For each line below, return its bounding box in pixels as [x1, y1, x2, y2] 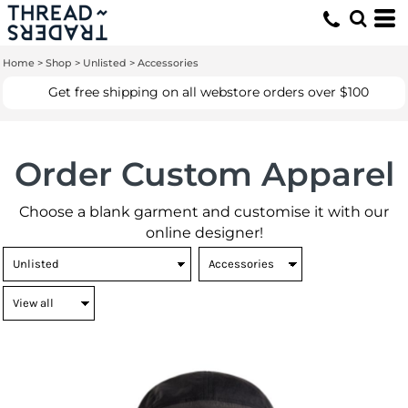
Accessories [138, 56, 199, 69]
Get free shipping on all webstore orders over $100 [44, 84, 369, 100]
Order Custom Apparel [14, 154, 394, 194]
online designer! [145, 224, 263, 241]
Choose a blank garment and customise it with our [19, 203, 389, 220]
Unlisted [83, 56, 127, 69]
